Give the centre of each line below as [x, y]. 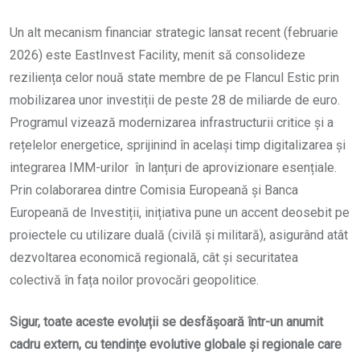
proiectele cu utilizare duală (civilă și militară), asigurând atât [179, 235]
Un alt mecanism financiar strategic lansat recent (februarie [174, 33]
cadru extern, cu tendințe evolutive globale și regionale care [176, 345]
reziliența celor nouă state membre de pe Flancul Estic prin [174, 78]
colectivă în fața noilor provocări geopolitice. [134, 280]
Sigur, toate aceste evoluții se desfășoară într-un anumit [166, 322]
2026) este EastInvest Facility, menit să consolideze [157, 55]
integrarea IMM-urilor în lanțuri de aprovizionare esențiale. [173, 168]
